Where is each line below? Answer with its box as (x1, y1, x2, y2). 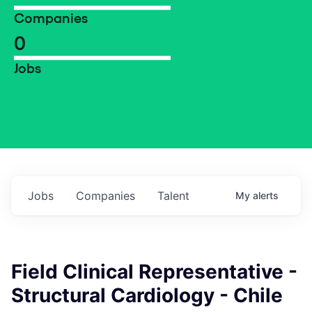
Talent (157, 189, 189, 203)
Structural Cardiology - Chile (11, 283, 283, 307)
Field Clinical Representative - (11, 260, 297, 283)
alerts (253, 189, 279, 201)
